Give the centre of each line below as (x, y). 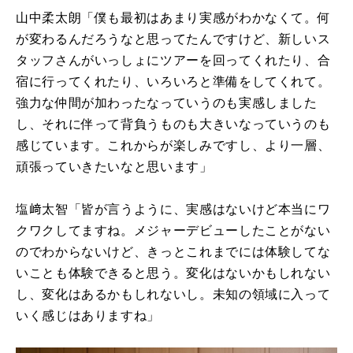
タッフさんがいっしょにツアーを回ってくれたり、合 (173, 60)
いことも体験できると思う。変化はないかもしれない (173, 273)
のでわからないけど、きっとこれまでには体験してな (173, 251)
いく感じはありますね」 (88, 315)
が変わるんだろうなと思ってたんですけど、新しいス (173, 39)
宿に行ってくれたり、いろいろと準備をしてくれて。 (173, 81)
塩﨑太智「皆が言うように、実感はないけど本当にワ (173, 209)
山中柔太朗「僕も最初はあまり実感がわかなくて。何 (173, 17)
